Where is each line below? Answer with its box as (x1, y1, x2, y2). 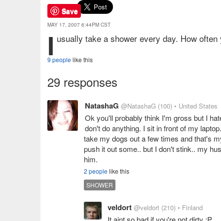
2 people (84, 167, 108, 175)
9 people (47, 55, 71, 64)
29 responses (47, 73, 117, 90)
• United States (174, 101, 218, 110)
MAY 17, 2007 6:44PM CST (47, 21, 110, 28)
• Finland (178, 203, 203, 212)
